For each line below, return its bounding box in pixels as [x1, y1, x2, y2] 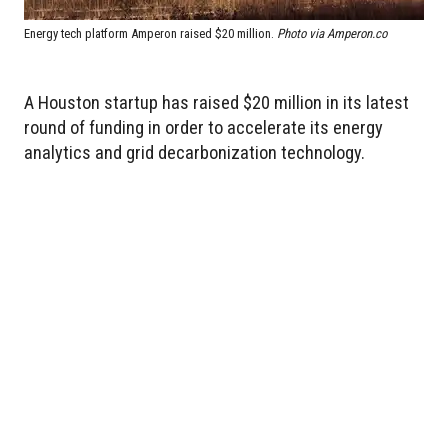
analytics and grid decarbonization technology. [24, 142, 365, 164]
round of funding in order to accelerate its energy [24, 117, 383, 139]
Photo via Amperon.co [277, 26, 387, 42]
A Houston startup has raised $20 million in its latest [24, 92, 409, 114]
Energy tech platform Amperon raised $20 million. [24, 26, 277, 42]
